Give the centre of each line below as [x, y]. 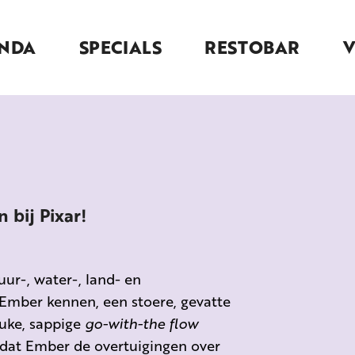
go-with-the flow [141, 323]
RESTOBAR [252, 47]
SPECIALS [120, 47]
